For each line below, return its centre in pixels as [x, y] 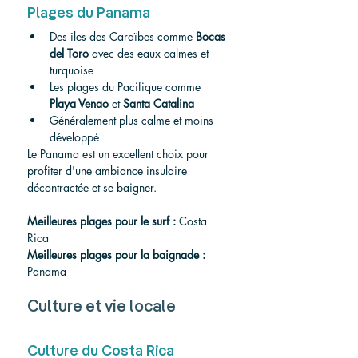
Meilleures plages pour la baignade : [116, 254]
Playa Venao [79, 103]
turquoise [72, 70]
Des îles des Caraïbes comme [123, 36]
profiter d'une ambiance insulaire [109, 170]
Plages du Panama [89, 13]
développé [74, 137]
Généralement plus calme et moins [133, 120]
